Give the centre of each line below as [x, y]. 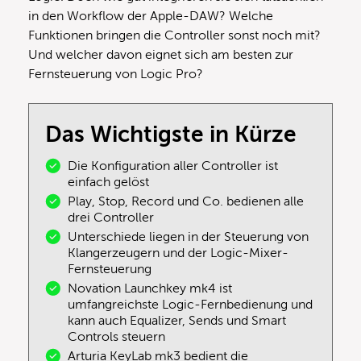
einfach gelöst [108, 183]
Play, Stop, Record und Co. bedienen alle [186, 202]
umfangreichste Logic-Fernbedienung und [190, 305]
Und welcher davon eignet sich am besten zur [161, 55]
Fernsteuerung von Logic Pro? [116, 75]
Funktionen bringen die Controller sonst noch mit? [174, 36]
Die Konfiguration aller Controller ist [173, 166]
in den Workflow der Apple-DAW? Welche [151, 17]
